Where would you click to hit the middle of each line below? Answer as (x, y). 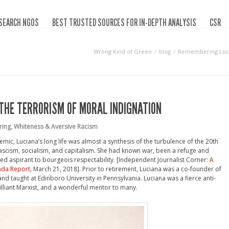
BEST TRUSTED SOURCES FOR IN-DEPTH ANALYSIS (124, 22)
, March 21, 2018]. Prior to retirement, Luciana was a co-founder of (125, 169)
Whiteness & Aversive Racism (56, 127)
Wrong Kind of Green (123, 51)
